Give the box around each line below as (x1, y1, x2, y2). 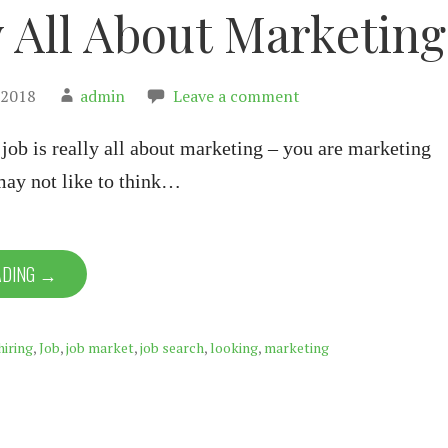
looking (210, 338, 258, 357)
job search (140, 338, 204, 357)
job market (66, 338, 134, 357)
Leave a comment (173, 85, 300, 107)
